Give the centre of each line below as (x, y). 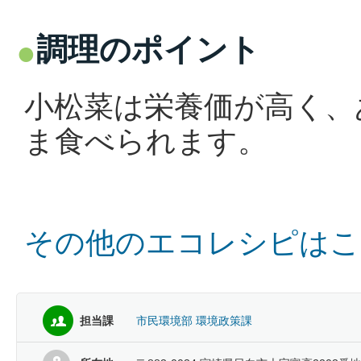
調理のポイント (148, 50)
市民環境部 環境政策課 (194, 321)
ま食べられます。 (146, 141)
